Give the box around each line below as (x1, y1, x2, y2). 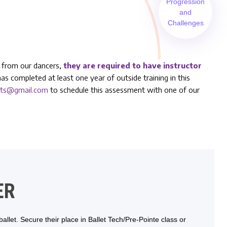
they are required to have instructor (63, 60, 202, 70)
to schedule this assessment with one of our (48, 85, 200, 94)
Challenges (167, 18, 204, 27)
